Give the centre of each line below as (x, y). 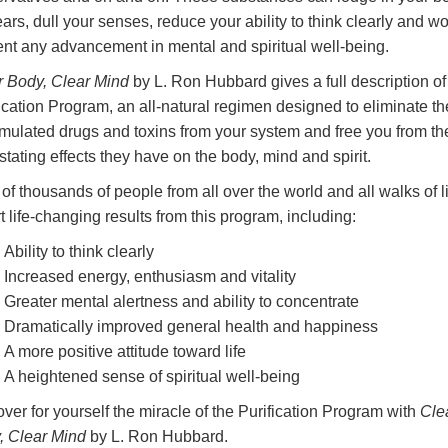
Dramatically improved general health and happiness (191, 327)
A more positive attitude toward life (125, 352)
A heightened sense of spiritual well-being (152, 377)
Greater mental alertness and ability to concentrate (181, 302)
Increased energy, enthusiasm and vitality (150, 277)
